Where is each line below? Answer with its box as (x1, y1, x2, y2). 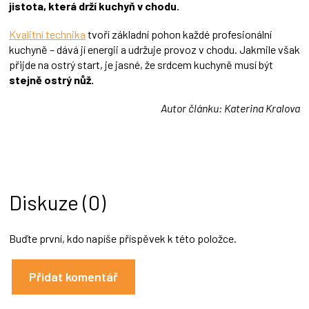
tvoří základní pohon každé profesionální (86, 28, 272, 41)
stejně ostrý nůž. (9, 73, 94, 87)
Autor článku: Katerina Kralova (161, 101, 300, 115)
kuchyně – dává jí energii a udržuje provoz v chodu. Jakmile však (9, 43, 300, 57)
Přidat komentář (29, 268, 118, 284)
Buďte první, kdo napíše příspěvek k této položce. (9, 231, 237, 245)
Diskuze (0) (9, 190, 106, 215)
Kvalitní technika (9, 28, 86, 41)
